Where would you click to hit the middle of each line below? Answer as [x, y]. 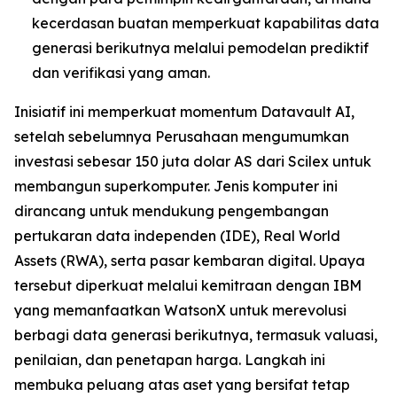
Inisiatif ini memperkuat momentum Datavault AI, [184, 112]
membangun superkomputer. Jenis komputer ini [176, 187]
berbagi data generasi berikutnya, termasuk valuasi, [196, 335]
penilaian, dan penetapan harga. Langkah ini [170, 360]
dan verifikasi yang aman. [121, 73]
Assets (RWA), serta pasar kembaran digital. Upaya [190, 261]
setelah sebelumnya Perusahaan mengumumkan [182, 137]
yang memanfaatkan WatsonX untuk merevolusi [180, 311]
